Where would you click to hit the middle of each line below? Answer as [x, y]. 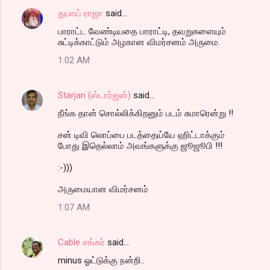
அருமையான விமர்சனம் [103, 189]
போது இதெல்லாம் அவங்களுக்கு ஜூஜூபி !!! [140, 146]
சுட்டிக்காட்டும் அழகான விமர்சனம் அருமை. [139, 42]
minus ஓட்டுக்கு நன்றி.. [101, 260]
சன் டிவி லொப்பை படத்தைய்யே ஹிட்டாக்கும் [141, 135]
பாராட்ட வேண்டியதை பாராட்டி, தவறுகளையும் [142, 31]
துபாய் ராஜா [80, 13]
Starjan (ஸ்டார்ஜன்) [94, 95]
